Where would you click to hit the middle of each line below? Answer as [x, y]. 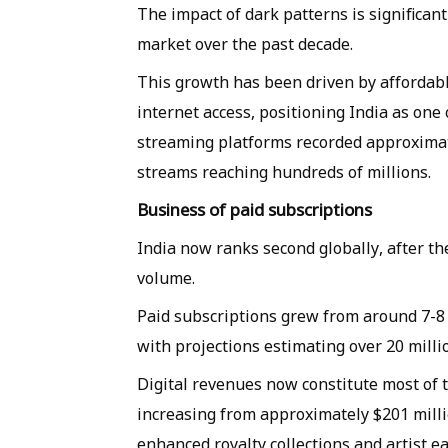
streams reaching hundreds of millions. [284, 172]
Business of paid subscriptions [254, 210]
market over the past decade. [245, 44]
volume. [166, 278]
